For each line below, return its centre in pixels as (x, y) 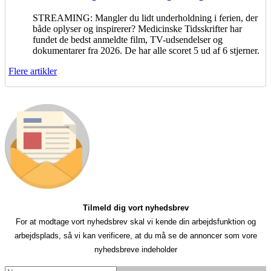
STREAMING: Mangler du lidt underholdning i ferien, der (145, 18)
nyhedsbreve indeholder (135, 250)
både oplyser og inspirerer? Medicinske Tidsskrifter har (137, 29)
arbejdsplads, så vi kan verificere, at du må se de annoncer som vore (135, 236)
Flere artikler (33, 71)
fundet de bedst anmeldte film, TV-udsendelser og (128, 40)
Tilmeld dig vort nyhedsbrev (135, 208)
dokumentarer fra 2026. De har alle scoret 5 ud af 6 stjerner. (146, 51)
